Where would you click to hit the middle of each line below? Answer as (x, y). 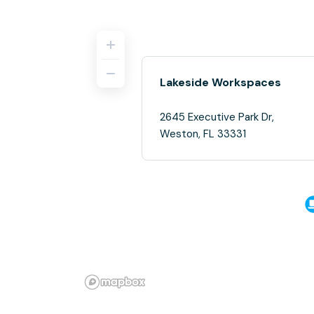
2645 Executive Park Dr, (217, 117)
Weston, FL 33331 (203, 134)
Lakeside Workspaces (220, 82)
